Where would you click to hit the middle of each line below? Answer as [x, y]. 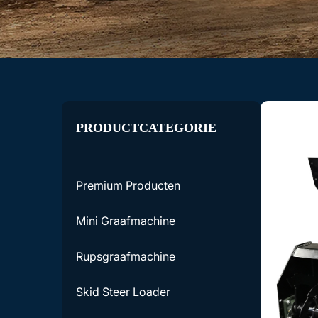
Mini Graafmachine [126, 220]
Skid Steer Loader [123, 291]
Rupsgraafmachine [126, 256]
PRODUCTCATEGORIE [146, 128]
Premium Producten [128, 185]
